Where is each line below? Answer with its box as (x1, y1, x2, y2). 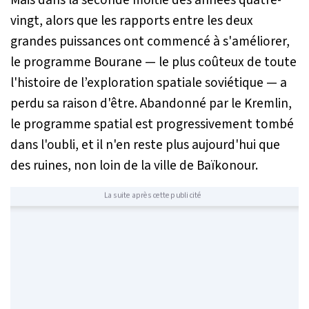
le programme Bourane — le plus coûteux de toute (10, 52, 297, 72)
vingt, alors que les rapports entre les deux (10, 10, 253, 30)
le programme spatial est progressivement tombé (10, 114, 294, 134)
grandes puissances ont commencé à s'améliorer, (10, 31, 290, 51)
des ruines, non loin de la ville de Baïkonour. (10, 155, 258, 175)
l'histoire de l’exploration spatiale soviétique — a (10, 72, 287, 92)
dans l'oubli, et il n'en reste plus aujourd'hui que (10, 134, 280, 154)
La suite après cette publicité (103, 189, 201, 201)
